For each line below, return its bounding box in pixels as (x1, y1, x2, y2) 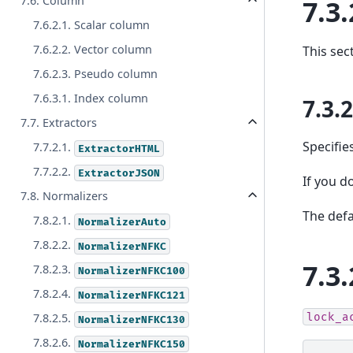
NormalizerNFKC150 (78, 337, 186, 351)
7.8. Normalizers (20, 188, 109, 204)
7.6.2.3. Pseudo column (33, 66, 158, 82)
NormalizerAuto (78, 215, 167, 229)
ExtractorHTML (78, 142, 161, 155)
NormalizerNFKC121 (78, 288, 186, 302)
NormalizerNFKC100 (78, 264, 186, 277)
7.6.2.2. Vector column (33, 42, 153, 58)
